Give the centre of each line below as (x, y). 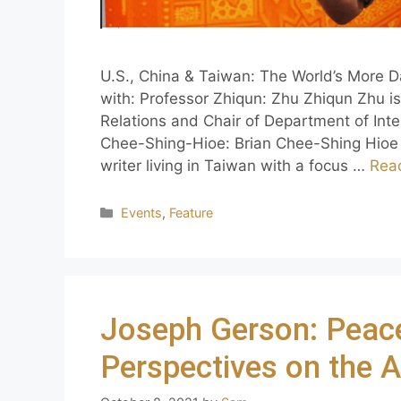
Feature (192, 213)
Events (142, 213)
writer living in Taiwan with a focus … (235, 166)
